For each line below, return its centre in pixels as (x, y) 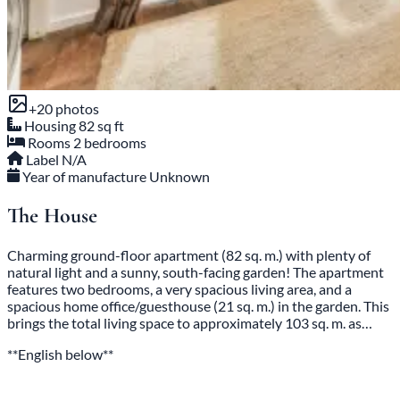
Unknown (180, 177)
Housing (50, 126)
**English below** (60, 354)
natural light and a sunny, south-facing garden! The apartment (196, 271)
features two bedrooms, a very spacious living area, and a (179, 288)
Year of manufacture (85, 177)
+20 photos (64, 109)
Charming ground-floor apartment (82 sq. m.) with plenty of (189, 254)
